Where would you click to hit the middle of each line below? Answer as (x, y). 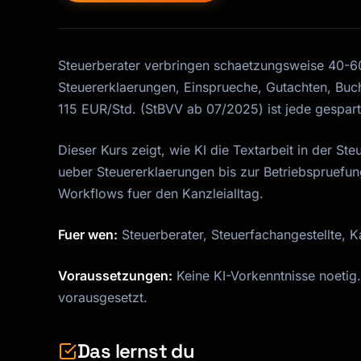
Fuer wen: (88, 235)
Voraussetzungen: (115, 276)
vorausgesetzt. (103, 298)
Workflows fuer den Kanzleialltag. (161, 194)
